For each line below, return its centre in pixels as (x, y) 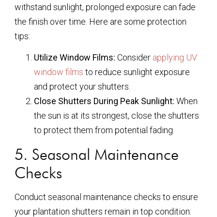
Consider (134, 58)
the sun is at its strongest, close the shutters (116, 116)
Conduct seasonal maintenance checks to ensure (106, 197)
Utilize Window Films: (75, 58)
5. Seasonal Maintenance (97, 155)
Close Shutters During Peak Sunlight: (104, 101)
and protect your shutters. (82, 87)
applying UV (175, 58)
